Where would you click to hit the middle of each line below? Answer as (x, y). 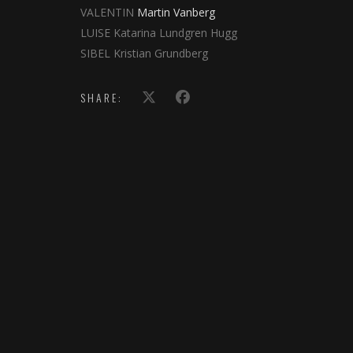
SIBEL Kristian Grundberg (144, 53)
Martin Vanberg (176, 12)
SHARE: (102, 97)
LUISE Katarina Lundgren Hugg (159, 32)
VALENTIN (109, 12)
